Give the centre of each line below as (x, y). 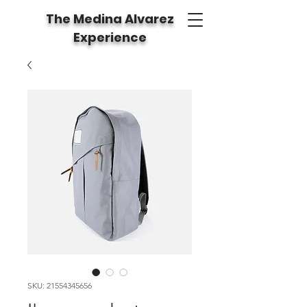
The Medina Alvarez (110, 19)
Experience (110, 37)
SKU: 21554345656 (60, 285)
